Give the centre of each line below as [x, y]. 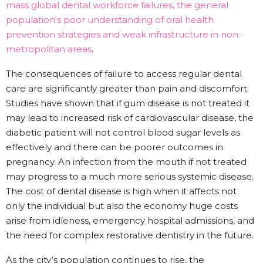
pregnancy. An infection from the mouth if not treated [126, 161]
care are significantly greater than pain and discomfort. [127, 88]
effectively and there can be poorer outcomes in [114, 147]
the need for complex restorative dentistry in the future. [130, 235]
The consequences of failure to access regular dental [124, 73]
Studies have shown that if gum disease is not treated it [128, 103]
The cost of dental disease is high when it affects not [121, 191]
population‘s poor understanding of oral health [110, 19]
